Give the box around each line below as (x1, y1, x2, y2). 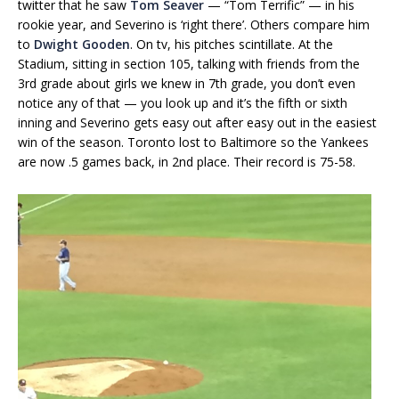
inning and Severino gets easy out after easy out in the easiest (18, 114, 377, 132)
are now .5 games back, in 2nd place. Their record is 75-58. (18, 153, 355, 171)
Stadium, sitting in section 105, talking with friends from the (18, 55, 360, 73)
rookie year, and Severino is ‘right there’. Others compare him (18, 16, 370, 34)
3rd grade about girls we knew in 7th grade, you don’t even (18, 75, 355, 93)
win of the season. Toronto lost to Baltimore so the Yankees (18, 134, 369, 151)
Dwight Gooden (34, 36, 130, 53)
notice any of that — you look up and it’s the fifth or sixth (18, 94, 347, 112)
